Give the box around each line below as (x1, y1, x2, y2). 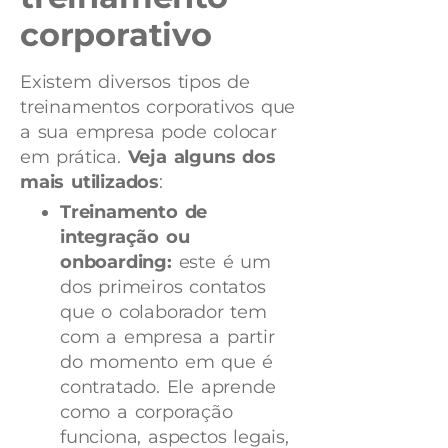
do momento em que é (60, 351, 274, 374)
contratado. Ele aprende (60, 376, 276, 399)
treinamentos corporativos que (20, 96, 296, 119)
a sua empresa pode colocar (20, 121, 277, 144)
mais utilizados (20, 171, 160, 194)
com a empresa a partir (60, 326, 275, 349)
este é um (171, 251, 271, 274)
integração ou (60, 226, 190, 249)
